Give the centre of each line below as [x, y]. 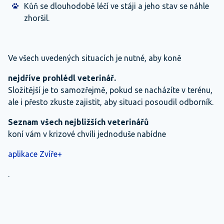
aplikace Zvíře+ [35, 154]
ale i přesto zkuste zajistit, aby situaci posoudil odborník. [111, 102]
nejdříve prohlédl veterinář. [62, 78]
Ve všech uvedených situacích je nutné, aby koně [95, 58]
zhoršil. [37, 18]
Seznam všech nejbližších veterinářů [78, 122]
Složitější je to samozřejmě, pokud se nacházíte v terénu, [110, 90]
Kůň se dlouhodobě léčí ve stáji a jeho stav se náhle [116, 6]
